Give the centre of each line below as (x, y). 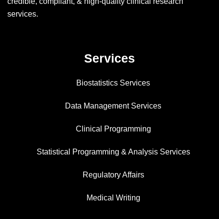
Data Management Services (113, 106)
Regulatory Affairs (113, 175)
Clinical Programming (113, 129)
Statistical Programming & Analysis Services (113, 152)
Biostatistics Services (113, 83)
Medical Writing (113, 197)
